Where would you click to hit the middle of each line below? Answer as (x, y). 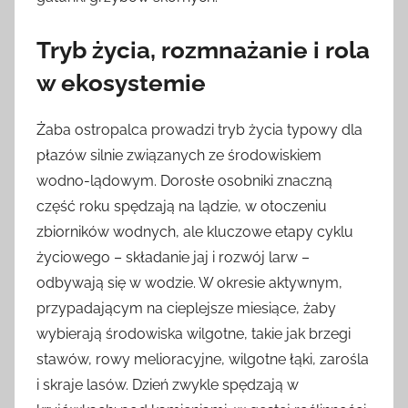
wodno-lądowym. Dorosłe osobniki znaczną (184, 180)
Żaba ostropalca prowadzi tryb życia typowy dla (199, 129)
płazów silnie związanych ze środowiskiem (179, 155)
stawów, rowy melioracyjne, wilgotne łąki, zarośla (203, 359)
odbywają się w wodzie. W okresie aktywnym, (189, 282)
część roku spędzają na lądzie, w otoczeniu (182, 206)
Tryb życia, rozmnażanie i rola (203, 51)
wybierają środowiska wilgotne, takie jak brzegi (194, 333)
